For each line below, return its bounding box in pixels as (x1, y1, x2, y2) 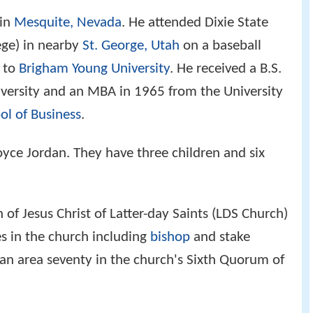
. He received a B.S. (170, 61, 282, 77)
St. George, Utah (82, 38, 180, 54)
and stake (190, 230, 250, 245)
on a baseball (180, 38, 261, 54)
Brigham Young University (19, 61, 170, 77)
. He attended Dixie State (122, 15, 268, 31)
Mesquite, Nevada (14, 15, 122, 31)
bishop (150, 230, 190, 245)
